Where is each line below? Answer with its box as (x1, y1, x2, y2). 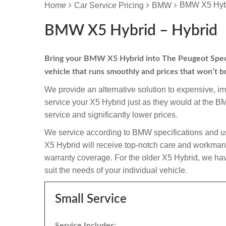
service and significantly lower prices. (44, 110, 178, 119)
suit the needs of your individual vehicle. (44, 166, 187, 175)
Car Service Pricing (74, 1, 144, 10)
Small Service (55, 193, 127, 205)
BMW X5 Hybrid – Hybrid (44, 23, 217, 38)
